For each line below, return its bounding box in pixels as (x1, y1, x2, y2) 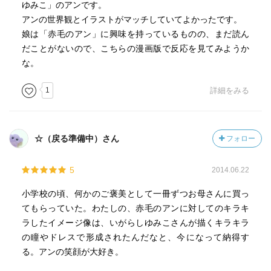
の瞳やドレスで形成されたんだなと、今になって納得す (21, 232, 250, 242)
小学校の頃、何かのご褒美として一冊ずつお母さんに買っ (21, 189, 250, 198)
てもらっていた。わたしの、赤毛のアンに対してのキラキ (21, 203, 250, 213)
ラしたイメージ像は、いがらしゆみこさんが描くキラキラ (21, 218, 250, 227)
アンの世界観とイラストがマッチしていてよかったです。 (21, 15, 242, 24)
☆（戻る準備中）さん (34, 134, 119, 143)
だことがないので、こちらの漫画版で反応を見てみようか (21, 44, 250, 53)
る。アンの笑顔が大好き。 (21, 247, 123, 256)
